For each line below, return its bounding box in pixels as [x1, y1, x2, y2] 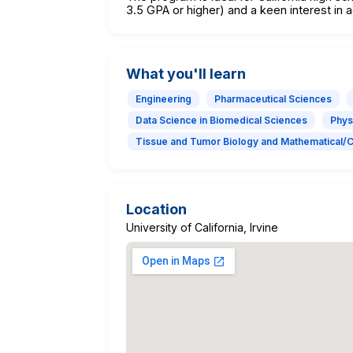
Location [126, 200, 187, 217]
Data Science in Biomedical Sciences [136, 113, 307, 126]
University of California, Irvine [126, 220, 278, 234]
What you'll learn [126, 65, 246, 82]
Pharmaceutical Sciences [214, 92, 332, 105]
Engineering [136, 92, 191, 105]
